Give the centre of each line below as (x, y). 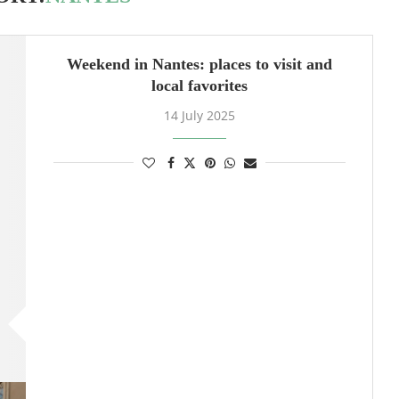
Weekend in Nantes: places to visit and (199, 64)
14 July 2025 (199, 115)
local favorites (199, 85)
